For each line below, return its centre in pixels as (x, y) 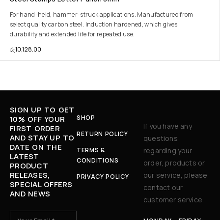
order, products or (174, 163)
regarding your (168, 151)
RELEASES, (30, 175)
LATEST (25, 156)
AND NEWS (30, 194)
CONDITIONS (98, 160)
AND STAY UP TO (42, 138)
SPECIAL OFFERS (41, 184)
